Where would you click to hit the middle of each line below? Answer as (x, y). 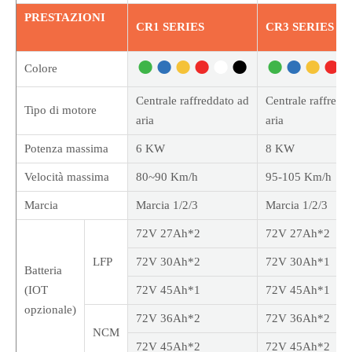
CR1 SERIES (170, 27)
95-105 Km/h (299, 177)
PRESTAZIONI (65, 18)
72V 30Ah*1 (298, 262)
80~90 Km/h (167, 177)
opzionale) (50, 310)
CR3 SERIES (300, 27)
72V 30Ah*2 (168, 262)
